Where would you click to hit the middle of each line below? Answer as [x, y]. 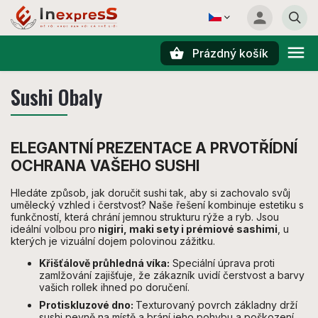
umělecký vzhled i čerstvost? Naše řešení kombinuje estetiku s [157, 205]
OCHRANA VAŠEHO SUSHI [105, 166]
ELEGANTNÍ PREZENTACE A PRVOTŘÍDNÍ [154, 148]
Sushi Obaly [56, 97]
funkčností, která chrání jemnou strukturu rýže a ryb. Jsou [145, 217]
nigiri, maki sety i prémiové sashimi [187, 229]
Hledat [81, 78]
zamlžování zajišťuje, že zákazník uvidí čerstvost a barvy [172, 275]
